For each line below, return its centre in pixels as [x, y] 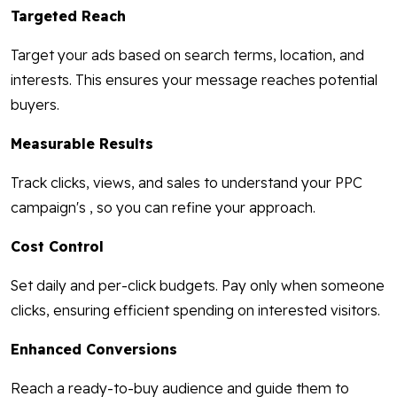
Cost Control [57, 247]
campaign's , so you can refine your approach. [163, 208]
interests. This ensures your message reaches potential [194, 80]
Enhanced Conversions [94, 350]
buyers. [35, 105]
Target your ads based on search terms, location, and [187, 55]
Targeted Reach [68, 16]
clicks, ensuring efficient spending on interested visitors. [195, 311]
